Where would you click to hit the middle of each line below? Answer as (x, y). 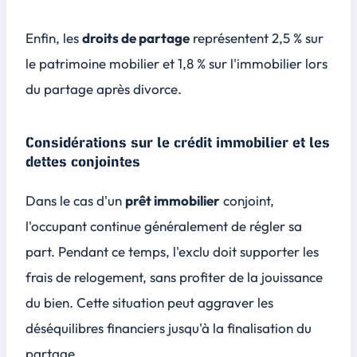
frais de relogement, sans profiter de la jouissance (174, 277)
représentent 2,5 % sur (257, 38)
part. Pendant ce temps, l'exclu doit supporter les (172, 252)
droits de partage (136, 38)
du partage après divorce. (104, 89)
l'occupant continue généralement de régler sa (164, 226)
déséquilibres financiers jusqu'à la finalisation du (169, 328)
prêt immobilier (173, 201)
